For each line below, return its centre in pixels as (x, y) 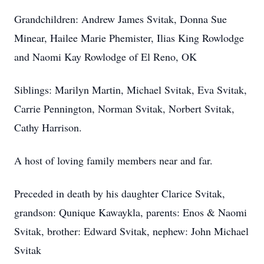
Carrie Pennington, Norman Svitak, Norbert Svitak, (124, 108)
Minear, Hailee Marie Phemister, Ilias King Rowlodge (129, 38)
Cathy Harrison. (48, 127)
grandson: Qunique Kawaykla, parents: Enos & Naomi (131, 212)
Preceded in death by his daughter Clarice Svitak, (120, 193)
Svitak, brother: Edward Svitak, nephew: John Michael (131, 231)
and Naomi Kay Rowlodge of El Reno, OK (105, 57)
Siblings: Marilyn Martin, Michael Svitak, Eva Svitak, (131, 90)
